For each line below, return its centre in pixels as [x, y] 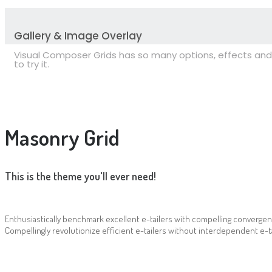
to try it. [32, 64]
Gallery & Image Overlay [78, 36]
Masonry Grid [62, 137]
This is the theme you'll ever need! [80, 176]
